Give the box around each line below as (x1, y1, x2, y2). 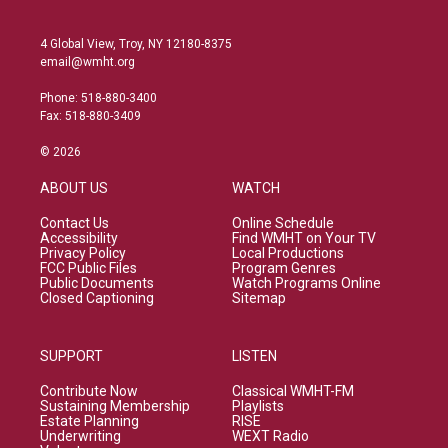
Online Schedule (232, 215, 334, 231)
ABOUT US (40, 180, 108, 196)
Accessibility (40, 230, 118, 246)
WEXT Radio (232, 428, 309, 444)
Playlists (232, 398, 284, 414)
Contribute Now (40, 383, 138, 399)
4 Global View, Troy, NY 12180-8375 (40, 37, 232, 51)
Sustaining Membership (40, 398, 190, 414)
